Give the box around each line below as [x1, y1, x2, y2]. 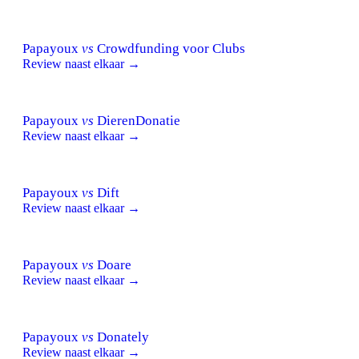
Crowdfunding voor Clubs [94, 40, 245, 56]
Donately [94, 329, 149, 345]
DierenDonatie [94, 112, 180, 128]
